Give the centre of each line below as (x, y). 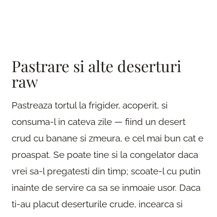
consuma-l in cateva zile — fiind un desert (99, 121)
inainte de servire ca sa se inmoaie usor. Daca (106, 187)
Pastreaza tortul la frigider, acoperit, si (90, 105)
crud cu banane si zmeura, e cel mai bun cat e (108, 138)
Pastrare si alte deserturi (96, 65)
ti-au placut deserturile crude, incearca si (97, 204)
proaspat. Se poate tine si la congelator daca (105, 154)
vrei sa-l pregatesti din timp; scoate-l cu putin (106, 171)
